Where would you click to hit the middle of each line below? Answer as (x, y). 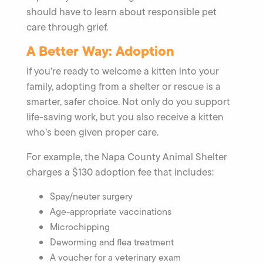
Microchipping (80, 227)
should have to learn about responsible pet (122, 11)
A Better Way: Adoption (100, 50)
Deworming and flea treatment (112, 242)
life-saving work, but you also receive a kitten (125, 117)
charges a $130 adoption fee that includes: (120, 172)
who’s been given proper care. (92, 132)
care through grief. (67, 27)
